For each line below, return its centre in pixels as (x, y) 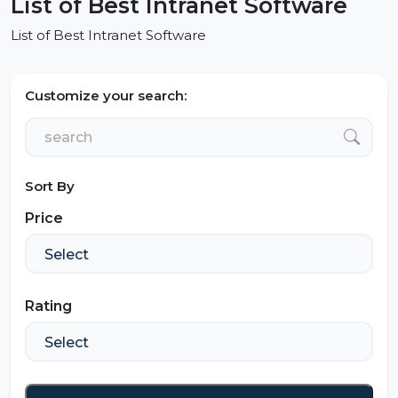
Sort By (50, 186)
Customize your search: (106, 95)
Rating (48, 306)
